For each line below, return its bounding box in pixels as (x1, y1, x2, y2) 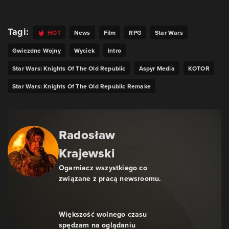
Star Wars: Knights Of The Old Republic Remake (12, 82, 151, 91)
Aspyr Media (139, 64, 175, 73)
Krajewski (59, 144, 114, 163)
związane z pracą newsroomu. (59, 173, 162, 184)
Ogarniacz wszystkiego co (59, 163, 147, 173)
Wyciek (74, 46, 95, 55)
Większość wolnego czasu (59, 209, 147, 220)
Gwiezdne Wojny (12, 46, 61, 55)
